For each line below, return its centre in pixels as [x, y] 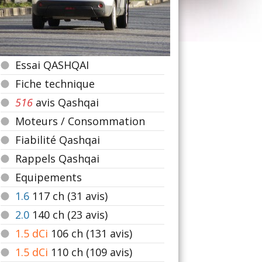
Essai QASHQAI [52, 65]
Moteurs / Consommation [80, 121]
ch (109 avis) [102, 252]
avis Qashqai [66, 102]
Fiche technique [55, 84]
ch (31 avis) [80, 196]
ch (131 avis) [102, 233]
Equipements [49, 177]
